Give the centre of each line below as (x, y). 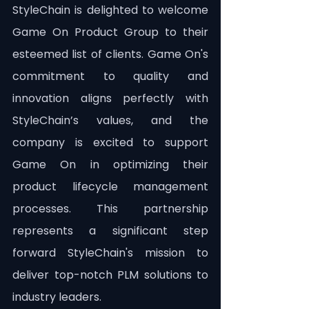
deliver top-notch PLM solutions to (110, 275)
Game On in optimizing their (110, 165)
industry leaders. (57, 297)
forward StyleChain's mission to (110, 253)
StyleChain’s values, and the (110, 121)
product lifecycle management (110, 187)
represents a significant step (110, 231)
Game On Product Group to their (110, 32)
